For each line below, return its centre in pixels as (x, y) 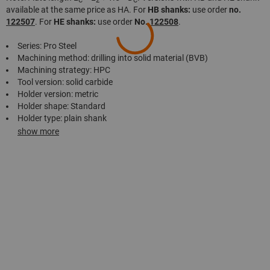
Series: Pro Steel (47, 46)
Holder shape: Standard (61, 106)
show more (38, 131)
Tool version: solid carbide (65, 82)
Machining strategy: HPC (64, 70)
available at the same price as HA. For (77, 10)
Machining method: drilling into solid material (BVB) (113, 58)
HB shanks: (169, 10)
